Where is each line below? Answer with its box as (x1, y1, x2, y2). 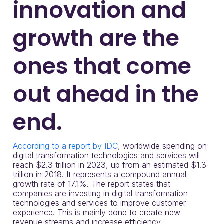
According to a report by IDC (13, 141, 118, 151)
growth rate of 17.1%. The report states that (13, 179, 170, 189)
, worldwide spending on (118, 141, 207, 151)
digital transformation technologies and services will (13, 150, 200, 161)
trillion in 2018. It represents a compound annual (13, 169, 186, 180)
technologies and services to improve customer (13, 198, 186, 208)
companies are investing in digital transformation (13, 188, 188, 199)
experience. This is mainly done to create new (13, 207, 180, 218)
